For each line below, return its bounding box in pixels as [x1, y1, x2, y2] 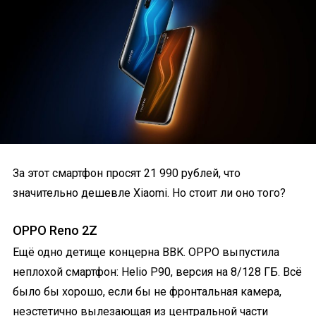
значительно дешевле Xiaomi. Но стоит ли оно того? [13, 186, 286, 200]
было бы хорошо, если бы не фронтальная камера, [13, 284, 281, 298]
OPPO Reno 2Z [13, 222, 97, 238]
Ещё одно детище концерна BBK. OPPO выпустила [13, 245, 279, 259]
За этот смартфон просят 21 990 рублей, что [13, 166, 241, 180]
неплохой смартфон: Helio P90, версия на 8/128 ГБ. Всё [13, 265, 302, 279]
